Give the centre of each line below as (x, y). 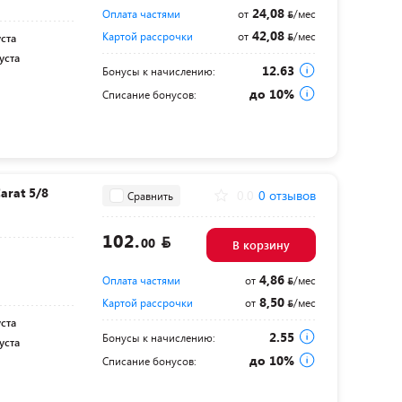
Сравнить (150, 195)
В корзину (261, 245)
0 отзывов (287, 196)
